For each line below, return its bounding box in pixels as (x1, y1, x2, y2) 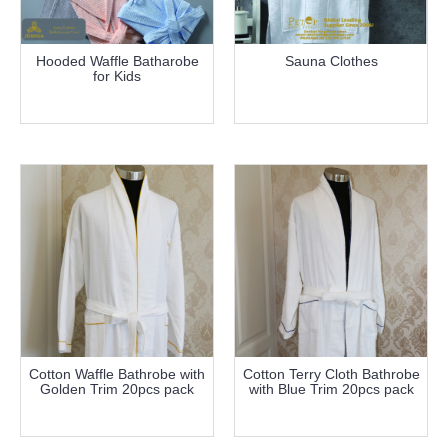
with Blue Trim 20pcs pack (248, 380, 414, 397)
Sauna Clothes (284, 52, 378, 69)
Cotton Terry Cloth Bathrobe (242, 365, 420, 382)
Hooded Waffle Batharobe (35, 52, 199, 69)
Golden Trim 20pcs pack (40, 380, 194, 397)
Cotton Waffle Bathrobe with (29, 365, 205, 382)
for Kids (93, 67, 141, 84)
